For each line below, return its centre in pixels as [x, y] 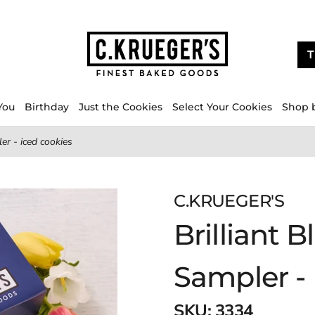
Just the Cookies [121, 107]
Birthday [47, 107]
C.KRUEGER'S [229, 201]
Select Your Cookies [222, 107]
